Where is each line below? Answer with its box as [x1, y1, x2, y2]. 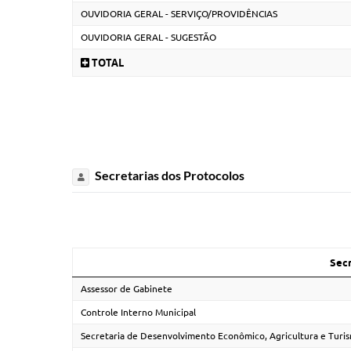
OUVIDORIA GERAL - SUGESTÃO [81, 31, 216, 42]
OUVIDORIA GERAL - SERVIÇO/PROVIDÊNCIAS [81, 8, 277, 19]
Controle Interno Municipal [81, 306, 196, 317]
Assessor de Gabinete [81, 283, 172, 294]
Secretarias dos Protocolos [92, 167, 244, 183]
